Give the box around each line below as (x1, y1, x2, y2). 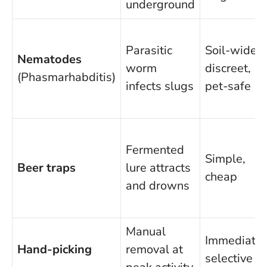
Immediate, (205, 232, 265, 249)
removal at (126, 241, 183, 258)
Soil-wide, (205, 42, 260, 59)
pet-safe (205, 78, 251, 95)
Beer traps (17, 160, 76, 176)
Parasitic (126, 42, 172, 59)
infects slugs (126, 78, 194, 95)
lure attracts (126, 160, 191, 176)
